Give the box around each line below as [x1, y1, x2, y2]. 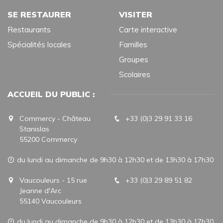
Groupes [119, 54, 148, 64]
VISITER [119, 9, 152, 19]
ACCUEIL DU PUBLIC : [7, 89, 95, 99]
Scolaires [119, 69, 150, 79]
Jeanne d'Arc [19, 186, 61, 195]
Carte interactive [119, 24, 177, 34]
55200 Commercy [19, 134, 77, 144]
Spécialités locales [7, 39, 71, 49]
